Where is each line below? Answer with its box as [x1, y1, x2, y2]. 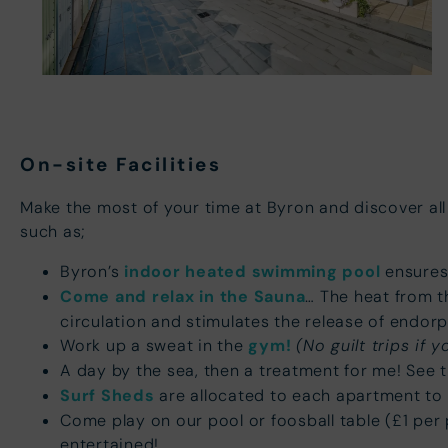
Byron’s [60, 260, 120, 281]
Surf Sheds [60, 384, 155, 406]
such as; [20, 220, 85, 241]
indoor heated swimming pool [124, 260, 381, 282]
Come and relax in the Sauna [60, 285, 306, 307]
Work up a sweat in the [60, 334, 244, 355]
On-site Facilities [20, 152, 221, 176]
